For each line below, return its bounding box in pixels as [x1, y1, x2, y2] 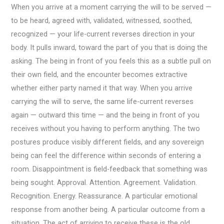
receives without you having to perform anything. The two [11, 123, 200, 133]
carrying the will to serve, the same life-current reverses [11, 96, 194, 106]
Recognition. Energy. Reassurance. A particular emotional [11, 191, 198, 200]
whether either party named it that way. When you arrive [11, 83, 193, 92]
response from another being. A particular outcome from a [11, 204, 205, 214]
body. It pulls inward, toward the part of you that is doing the [11, 42, 208, 52]
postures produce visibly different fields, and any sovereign [11, 137, 204, 146]
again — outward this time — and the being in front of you [11, 110, 200, 119]
